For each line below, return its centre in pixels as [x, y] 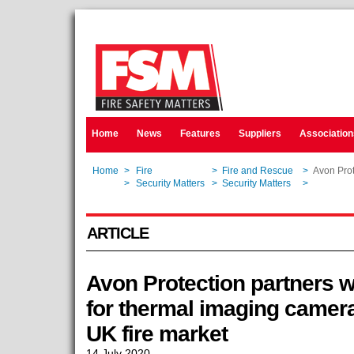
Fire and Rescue [258, 171]
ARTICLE [117, 233]
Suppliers [260, 134]
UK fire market [156, 334]
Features [200, 134]
